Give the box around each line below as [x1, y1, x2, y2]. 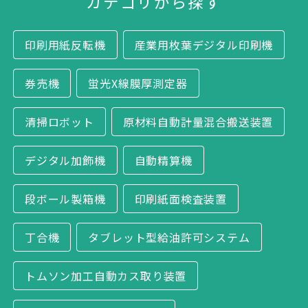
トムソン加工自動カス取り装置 [25, 267, 187, 284]
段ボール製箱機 [25, 190, 106, 207]
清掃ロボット [25, 113, 94, 130]
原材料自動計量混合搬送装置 [122, 113, 274, 130]
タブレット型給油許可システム [88, 228, 250, 245]
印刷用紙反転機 [25, 36, 106, 53]
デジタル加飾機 [25, 151, 106, 168]
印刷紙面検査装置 [134, 190, 228, 207]
